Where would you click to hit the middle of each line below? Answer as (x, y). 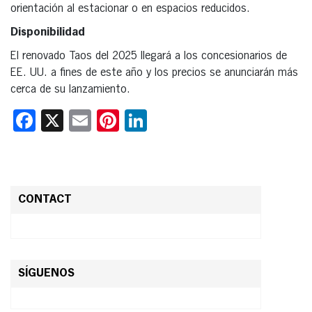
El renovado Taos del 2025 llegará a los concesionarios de (149, 56)
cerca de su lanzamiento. (70, 89)
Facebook (80, 120)
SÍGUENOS (46, 273)
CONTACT (45, 200)
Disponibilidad (48, 32)
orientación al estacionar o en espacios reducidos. (130, 9)
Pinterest (161, 120)
